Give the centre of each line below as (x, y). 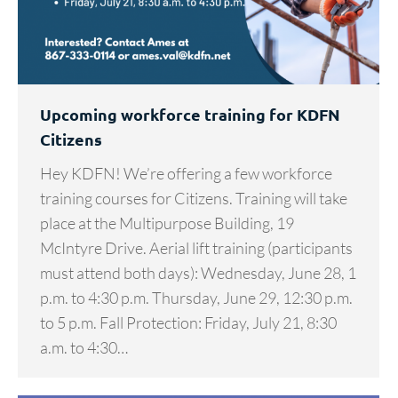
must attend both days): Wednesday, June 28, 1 (198, 273)
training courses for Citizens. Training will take (194, 199)
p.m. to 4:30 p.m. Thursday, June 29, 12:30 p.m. (196, 298)
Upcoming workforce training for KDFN (190, 115)
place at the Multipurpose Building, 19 (167, 223)
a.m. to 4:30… (84, 348)
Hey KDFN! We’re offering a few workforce (186, 174)
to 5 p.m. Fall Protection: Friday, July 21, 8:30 (188, 323)
